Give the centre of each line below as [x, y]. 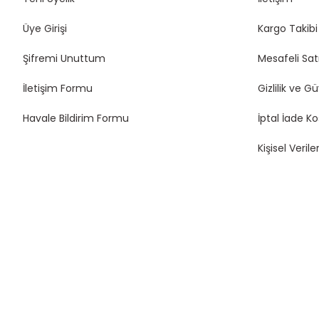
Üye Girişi [45, 28]
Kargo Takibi [288, 28]
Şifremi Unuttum [64, 58]
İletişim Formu [58, 88]
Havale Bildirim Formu [76, 118]
